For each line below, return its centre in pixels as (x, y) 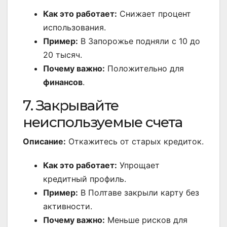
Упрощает (138, 165)
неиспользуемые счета (103, 122)
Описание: (44, 142)
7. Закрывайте (71, 106)
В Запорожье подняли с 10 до (139, 41)
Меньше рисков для (146, 220)
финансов (63, 82)
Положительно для (144, 69)
